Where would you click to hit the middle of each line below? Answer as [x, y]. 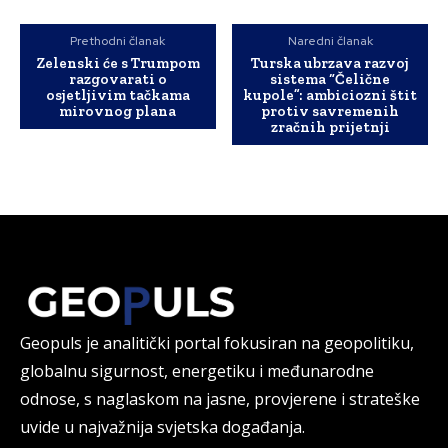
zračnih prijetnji [330, 126]
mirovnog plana [118, 110]
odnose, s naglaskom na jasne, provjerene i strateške [220, 398]
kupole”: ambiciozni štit [330, 94]
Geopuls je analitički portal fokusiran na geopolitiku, [217, 342]
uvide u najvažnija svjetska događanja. [162, 426]
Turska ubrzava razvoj [330, 62]
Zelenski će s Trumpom [117, 62]
